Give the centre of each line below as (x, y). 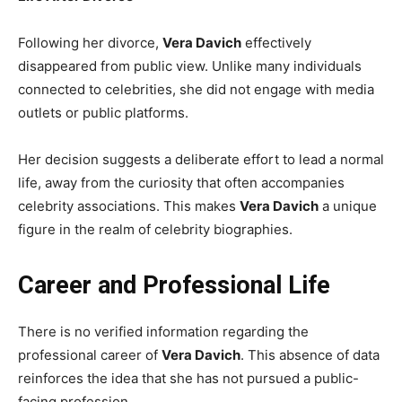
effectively (276, 42)
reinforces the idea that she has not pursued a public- (188, 378)
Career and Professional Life (174, 285)
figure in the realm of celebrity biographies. (155, 229)
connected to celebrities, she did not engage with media (196, 89)
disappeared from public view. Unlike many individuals (190, 66)
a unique (348, 205)
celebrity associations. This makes (129, 205)
